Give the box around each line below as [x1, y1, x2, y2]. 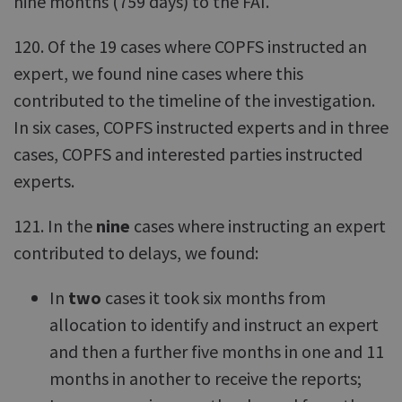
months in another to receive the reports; [49, 367, 362, 389]
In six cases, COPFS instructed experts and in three [13, 116, 389, 138]
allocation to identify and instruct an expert [49, 313, 379, 336]
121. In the [13, 214, 96, 237]
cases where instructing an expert [130, 214, 386, 237]
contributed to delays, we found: [13, 241, 258, 264]
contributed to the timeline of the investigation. [13, 89, 375, 111]
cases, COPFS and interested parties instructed [13, 143, 363, 165]
